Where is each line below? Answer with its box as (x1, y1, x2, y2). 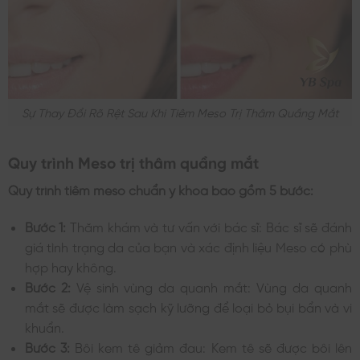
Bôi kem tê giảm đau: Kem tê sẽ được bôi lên (69, 339, 353, 353)
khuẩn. (24, 319, 64, 333)
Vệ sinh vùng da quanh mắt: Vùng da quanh (70, 279, 353, 292)
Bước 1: (24, 219, 67, 232)
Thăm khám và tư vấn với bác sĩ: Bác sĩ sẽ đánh (66, 219, 353, 232)
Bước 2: (24, 279, 71, 292)
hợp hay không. (24, 259, 117, 272)
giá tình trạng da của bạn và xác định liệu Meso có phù (24, 239, 352, 252)
